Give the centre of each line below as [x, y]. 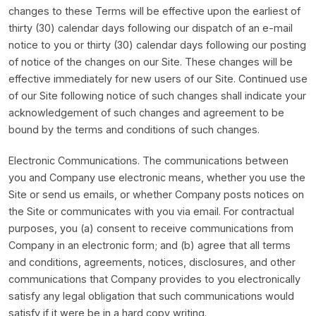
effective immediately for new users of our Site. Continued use [158, 79]
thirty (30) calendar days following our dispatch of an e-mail [151, 28]
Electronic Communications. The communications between [148, 160]
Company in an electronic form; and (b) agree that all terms [150, 245]
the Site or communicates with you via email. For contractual [151, 211]
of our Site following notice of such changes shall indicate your [157, 96]
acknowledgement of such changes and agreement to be [146, 113]
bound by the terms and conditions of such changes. [134, 129]
